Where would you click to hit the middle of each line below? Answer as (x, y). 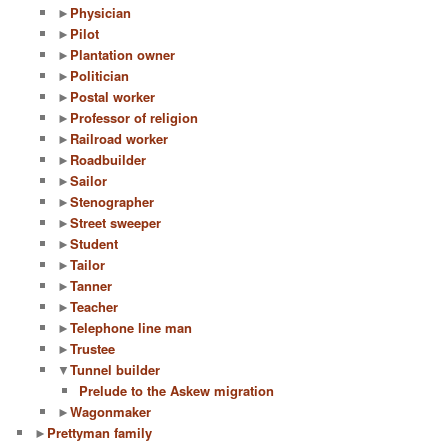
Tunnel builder (114, 370)
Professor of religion (133, 118)
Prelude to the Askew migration (177, 391)
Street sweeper (115, 223)
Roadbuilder (107, 160)
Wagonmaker (110, 412)
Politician (99, 76)
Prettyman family (100, 433)
